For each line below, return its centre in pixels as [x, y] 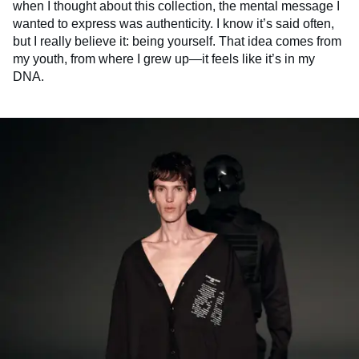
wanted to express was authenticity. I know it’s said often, [173, 23]
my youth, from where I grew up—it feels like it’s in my [164, 58]
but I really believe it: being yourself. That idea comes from [177, 41]
